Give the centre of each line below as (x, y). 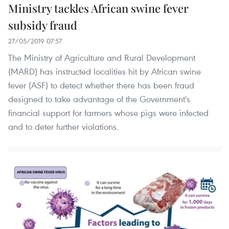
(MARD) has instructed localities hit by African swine (105, 72)
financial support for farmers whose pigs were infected (108, 113)
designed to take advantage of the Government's (99, 99)
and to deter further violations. (63, 127)
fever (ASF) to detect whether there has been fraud (101, 85)
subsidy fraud (43, 25)
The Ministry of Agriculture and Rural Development (102, 58)
